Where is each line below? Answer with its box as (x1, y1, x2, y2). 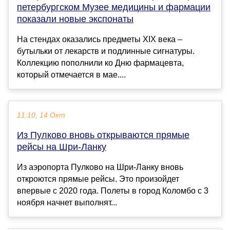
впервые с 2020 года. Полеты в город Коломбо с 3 (17, 186, 208, 196)
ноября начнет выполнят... (17, 198, 117, 207)
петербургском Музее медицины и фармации (17, 2, 210, 13)
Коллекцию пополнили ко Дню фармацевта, (17, 59, 184, 68)
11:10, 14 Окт (17, 111, 65, 120)
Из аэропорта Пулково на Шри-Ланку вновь (17, 163, 183, 172)
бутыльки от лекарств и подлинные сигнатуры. (17, 47, 195, 56)
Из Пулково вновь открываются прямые (17, 130, 189, 141)
